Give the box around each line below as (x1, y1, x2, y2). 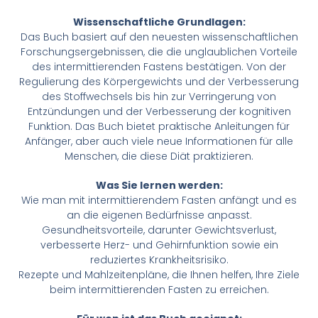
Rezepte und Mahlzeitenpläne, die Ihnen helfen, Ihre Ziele (18, 268, 300, 283)
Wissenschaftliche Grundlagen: (72, 15, 246, 30)
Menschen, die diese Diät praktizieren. (65, 149, 253, 164)
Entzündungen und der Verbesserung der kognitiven (27, 104, 291, 119)
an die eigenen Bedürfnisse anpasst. (66, 208, 252, 223)
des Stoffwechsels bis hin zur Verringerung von (42, 89, 276, 104)
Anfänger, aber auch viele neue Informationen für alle (25, 134, 293, 149)
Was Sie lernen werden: (95, 178, 223, 193)
